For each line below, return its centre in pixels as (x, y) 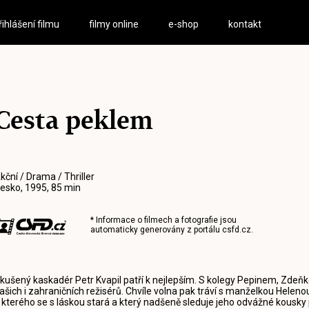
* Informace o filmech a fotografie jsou (163, 220)
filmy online (114, 24)
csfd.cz (236, 230)
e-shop (184, 24)
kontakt (245, 24)
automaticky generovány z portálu (156, 230)
